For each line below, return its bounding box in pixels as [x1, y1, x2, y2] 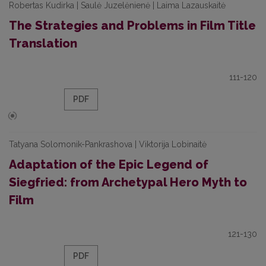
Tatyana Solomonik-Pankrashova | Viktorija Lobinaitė [9, 140, 207, 149]
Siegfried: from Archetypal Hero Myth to [9, 175, 247, 189]
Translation [9, 36, 77, 50]
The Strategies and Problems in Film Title [9, 18, 256, 33]
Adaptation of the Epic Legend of [9, 157, 208, 172]
